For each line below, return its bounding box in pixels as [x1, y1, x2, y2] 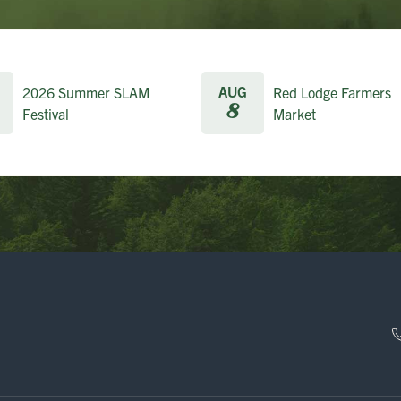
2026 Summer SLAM [21, 83, 149, 101]
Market [272, 105, 316, 123]
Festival [21, 105, 69, 123]
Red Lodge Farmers [272, 83, 391, 101]
